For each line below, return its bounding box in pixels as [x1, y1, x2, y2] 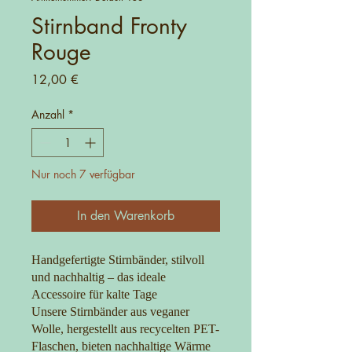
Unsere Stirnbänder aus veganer [31, 304, 189, 318]
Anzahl [31, 106, 64, 122]
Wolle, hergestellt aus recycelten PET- [31, 321, 219, 335]
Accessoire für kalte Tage [31, 287, 157, 301]
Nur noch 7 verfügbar [31, 166, 135, 181]
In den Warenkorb [77, 207, 174, 224]
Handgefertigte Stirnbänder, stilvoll [31, 252, 204, 266]
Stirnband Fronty [31, 11, 187, 40]
